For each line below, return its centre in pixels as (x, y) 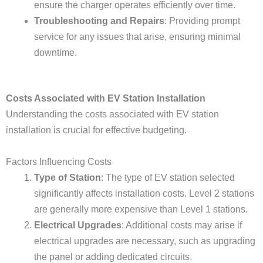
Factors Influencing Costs (59, 162)
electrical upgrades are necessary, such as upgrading (145, 241)
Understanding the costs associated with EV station (112, 114)
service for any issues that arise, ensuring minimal (137, 37)
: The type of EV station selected (168, 178)
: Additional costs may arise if (182, 225)
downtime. (55, 53)
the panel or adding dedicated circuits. (113, 257)
